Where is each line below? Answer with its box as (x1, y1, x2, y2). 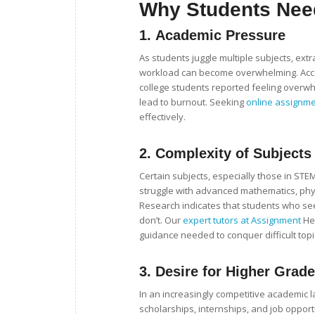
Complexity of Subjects (155, 146, 311, 162)
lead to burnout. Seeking (139, 96, 246, 109)
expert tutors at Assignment (183, 214, 301, 227)
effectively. (139, 110, 186, 124)
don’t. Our (139, 214, 183, 227)
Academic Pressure (155, 27, 285, 44)
